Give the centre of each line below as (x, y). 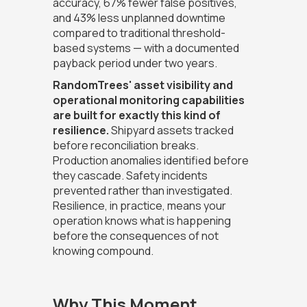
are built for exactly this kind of (136, 115)
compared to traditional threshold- (139, 33)
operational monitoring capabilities (148, 100)
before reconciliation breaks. (125, 146)
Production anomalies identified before (150, 161)
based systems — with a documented (146, 48)
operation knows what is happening (142, 221)
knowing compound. (103, 251)
